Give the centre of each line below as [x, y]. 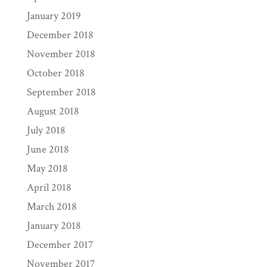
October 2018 [55, 73]
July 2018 [46, 130]
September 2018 [61, 92]
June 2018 [48, 149]
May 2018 [47, 168]
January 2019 [54, 16]
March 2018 [52, 207]
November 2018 [61, 54]
